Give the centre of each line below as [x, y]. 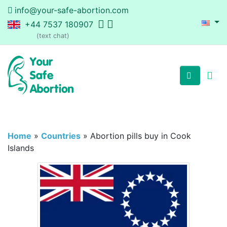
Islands [21, 148]
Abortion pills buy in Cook [141, 136]
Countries [61, 136]
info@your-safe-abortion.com [72, 10]
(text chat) [53, 36]
